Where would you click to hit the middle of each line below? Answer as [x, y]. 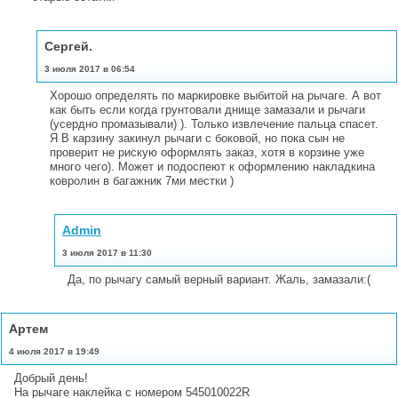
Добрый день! [51, 378]
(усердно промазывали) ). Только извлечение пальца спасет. [214, 123]
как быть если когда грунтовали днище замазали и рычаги [207, 109]
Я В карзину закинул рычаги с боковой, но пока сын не [197, 138]
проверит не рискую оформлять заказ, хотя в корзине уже [207, 152]
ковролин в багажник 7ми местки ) [142, 180]
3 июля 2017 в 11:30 [107, 252]
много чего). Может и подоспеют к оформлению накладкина [212, 166]
